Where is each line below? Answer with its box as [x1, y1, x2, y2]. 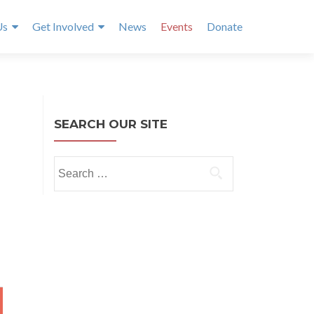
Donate [207, 20, 243, 33]
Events [161, 20, 193, 33]
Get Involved [32, 20, 94, 33]
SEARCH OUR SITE [54, 117, 168, 131]
